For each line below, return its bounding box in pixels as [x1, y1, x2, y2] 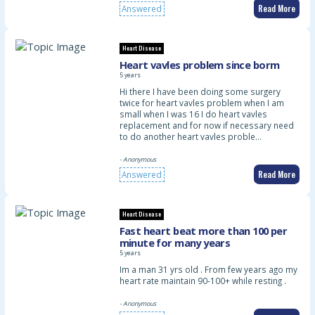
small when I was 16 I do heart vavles [119, 108, 267, 120]
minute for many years [119, 235, 231, 250]
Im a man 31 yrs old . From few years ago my [119, 263, 297, 275]
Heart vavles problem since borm [119, 57, 280, 72]
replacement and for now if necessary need [119, 119, 294, 131]
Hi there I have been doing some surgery [119, 85, 281, 97]
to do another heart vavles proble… [119, 130, 262, 142]
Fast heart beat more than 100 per [119, 223, 288, 238]
